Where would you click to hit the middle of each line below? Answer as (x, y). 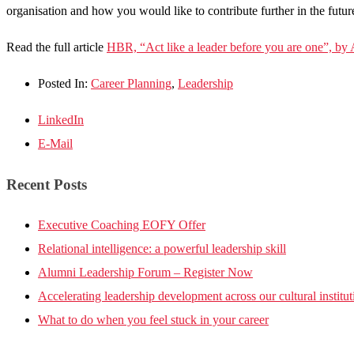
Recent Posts (47, 184)
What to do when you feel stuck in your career (153, 319)
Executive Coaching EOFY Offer (122, 224)
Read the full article (56, 47)
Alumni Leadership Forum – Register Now (145, 272)
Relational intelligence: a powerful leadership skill (162, 248)
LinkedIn (61, 120)
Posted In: (64, 84)
